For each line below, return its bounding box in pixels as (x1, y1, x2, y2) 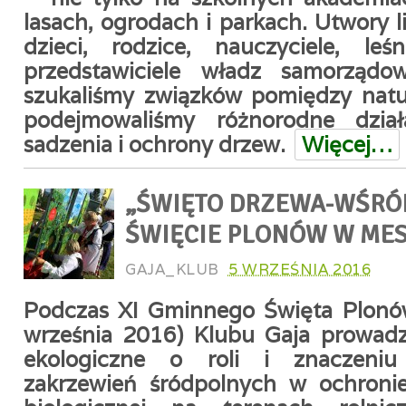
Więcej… (302, 130, 392, 159)
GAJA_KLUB (125, 259, 219, 279)
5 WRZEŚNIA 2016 (227, 259, 372, 279)
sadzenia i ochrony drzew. (24, 130, 285, 159)
